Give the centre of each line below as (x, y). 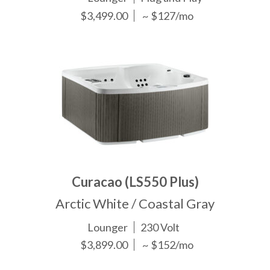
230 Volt (160, 227)
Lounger (108, 227)
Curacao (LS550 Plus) (135, 181)
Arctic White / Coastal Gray (135, 203)
